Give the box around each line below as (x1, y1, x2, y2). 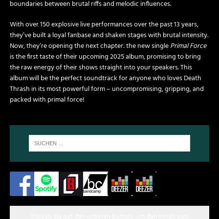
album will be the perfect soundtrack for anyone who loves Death (10, 73, 201, 85)
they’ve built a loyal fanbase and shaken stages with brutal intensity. (10, 30, 208, 42)
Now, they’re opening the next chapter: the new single (10, 41, 170, 52)
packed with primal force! (10, 94, 85, 106)
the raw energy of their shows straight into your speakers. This (10, 62, 192, 74)
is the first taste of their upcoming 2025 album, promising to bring (10, 51, 201, 63)
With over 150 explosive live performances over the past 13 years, (10, 19, 198, 31)
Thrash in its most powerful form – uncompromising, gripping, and (10, 84, 204, 95)
